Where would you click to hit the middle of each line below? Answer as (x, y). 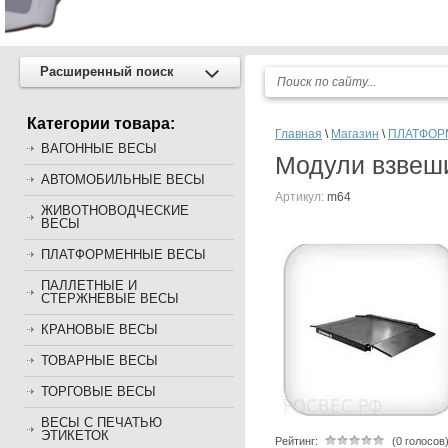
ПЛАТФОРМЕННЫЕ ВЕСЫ (123, 254)
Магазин (355, 134)
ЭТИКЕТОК (75, 435)
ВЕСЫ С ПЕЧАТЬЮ (101, 422)
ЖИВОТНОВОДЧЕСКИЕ (115, 210)
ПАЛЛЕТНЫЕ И (89, 285)
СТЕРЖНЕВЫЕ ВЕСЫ (110, 298)
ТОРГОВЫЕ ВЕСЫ (98, 391)
